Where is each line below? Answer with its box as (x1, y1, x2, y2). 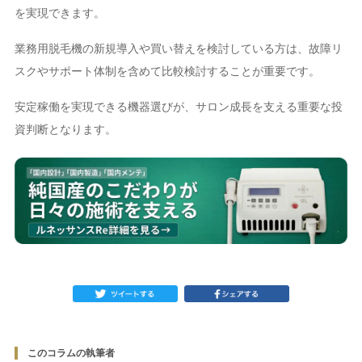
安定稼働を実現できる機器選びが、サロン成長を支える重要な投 (14, 99, 343, 113)
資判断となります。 (14, 122, 116, 136)
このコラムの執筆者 (27, 347, 115, 360)
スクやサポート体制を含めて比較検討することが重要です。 (14, 64, 320, 78)
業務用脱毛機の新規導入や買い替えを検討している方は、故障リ (14, 41, 343, 55)
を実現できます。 (14, 6, 105, 19)
